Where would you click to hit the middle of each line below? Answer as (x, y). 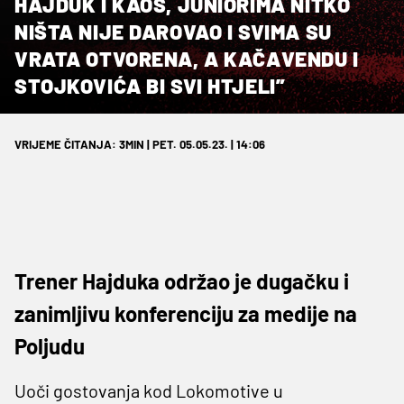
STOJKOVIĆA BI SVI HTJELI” (150, 85)
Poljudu (50, 345)
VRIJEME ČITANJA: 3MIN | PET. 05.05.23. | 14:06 (140, 144)
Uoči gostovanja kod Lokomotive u (149, 390)
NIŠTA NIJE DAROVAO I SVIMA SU (173, 31)
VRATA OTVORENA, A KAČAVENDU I (187, 58)
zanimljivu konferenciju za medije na (186, 313)
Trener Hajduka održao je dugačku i (182, 280)
